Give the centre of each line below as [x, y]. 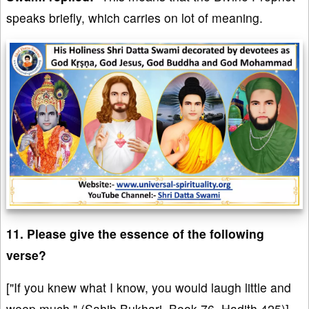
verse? [26, 255]
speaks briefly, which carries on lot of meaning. [134, 18]
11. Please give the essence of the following [135, 234]
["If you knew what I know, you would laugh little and [149, 288]
